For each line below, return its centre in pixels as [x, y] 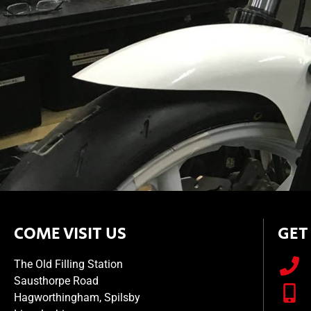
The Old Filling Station [68, 264]
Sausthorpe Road [56, 280]
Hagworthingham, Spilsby [77, 297]
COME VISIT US [70, 233]
